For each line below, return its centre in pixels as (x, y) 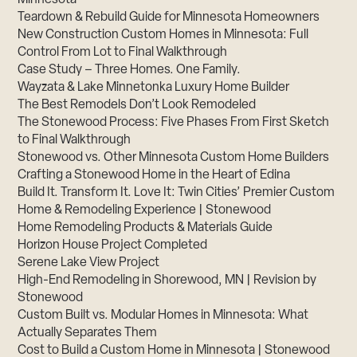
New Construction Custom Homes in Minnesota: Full (163, 35)
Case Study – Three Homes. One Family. (129, 71)
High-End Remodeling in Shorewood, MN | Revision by (167, 281)
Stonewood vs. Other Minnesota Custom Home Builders (174, 158)
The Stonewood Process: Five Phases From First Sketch (174, 123)
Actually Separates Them (88, 333)
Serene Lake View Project (89, 263)
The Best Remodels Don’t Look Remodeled (137, 106)
